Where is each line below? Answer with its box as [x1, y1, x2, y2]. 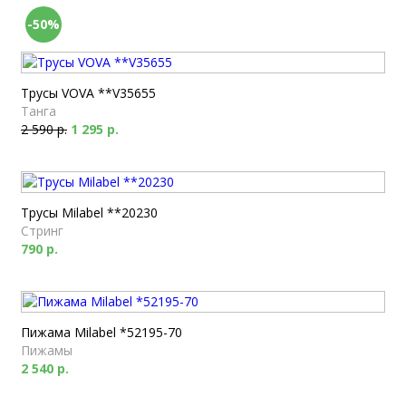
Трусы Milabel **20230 [21, 204, 158, 221]
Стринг [21, 222, 63, 239]
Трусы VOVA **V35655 [21, 84, 156, 101]
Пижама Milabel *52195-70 [21, 324, 182, 341]
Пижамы [21, 342, 72, 359]
